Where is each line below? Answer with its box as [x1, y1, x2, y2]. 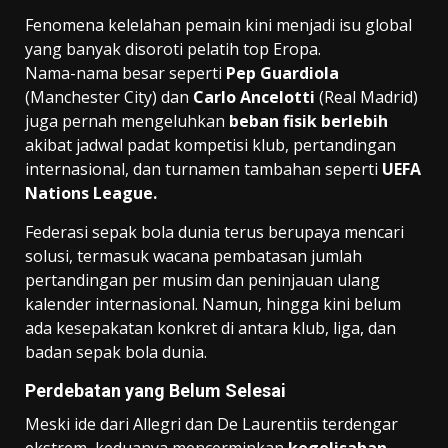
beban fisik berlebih [229, 109, 388, 132]
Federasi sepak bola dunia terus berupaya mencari [25, 220, 404, 243]
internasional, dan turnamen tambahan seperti [25, 157, 382, 180]
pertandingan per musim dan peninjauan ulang [25, 268, 380, 291]
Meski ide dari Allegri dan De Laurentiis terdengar [25, 412, 398, 435]
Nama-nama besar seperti [25, 61, 226, 84]
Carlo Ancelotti [193, 85, 315, 108]
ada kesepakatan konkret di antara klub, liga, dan [25, 316, 396, 339]
